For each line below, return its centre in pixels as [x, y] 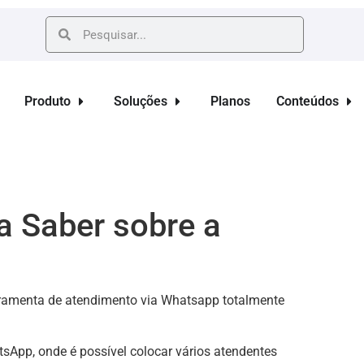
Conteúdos [307, 101]
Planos [230, 101]
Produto [47, 101]
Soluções [140, 101]
